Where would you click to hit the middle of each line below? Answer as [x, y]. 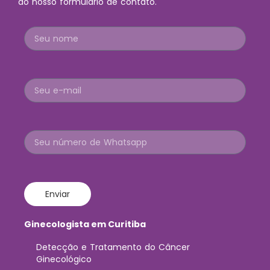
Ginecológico [64, 259]
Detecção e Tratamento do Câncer [113, 247]
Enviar [58, 194]
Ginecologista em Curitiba [85, 224]
